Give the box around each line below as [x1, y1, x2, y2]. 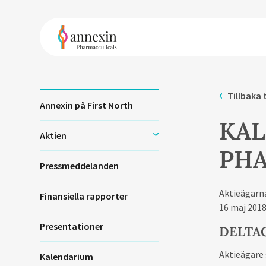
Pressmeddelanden [39, 160, 119, 172]
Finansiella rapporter [39, 190, 128, 202]
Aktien [39, 129, 66, 141]
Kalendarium [39, 251, 93, 262]
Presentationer [39, 220, 103, 232]
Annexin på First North [39, 99, 133, 111]
